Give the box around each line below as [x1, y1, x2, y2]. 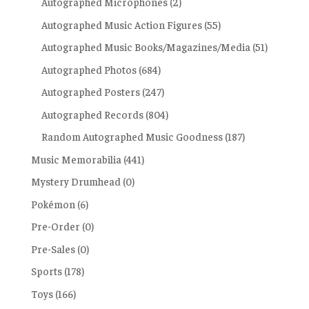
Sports [30, 264, 62, 278]
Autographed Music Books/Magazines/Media [41, 40, 250, 54]
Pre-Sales [30, 241, 75, 255]
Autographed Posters [41, 85, 140, 99]
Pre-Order [30, 219, 80, 233]
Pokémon [30, 197, 75, 210]
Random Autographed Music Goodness [41, 130, 223, 143]
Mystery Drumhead [30, 175, 121, 188]
